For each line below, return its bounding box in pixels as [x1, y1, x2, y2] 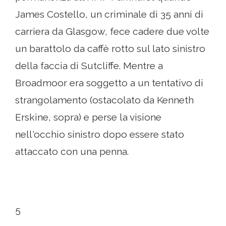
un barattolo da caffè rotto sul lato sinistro [15, 43, 205, 54]
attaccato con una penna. [15, 146, 129, 157]
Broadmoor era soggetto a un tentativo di [15, 77, 203, 89]
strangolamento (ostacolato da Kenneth [15, 94, 194, 106]
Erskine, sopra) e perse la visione [15, 111, 161, 123]
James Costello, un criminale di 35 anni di [15, 9, 203, 20]
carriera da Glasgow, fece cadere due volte [15, 26, 209, 37]
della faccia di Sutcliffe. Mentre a [15, 60, 163, 72]
